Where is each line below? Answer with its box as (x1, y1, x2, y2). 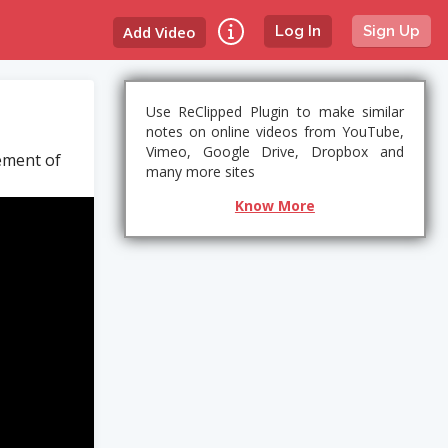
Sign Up (363, 22, 421, 40)
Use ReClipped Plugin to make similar (145, 102, 405, 121)
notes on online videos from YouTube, (145, 122, 405, 141)
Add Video (123, 22, 197, 42)
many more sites (145, 162, 255, 181)
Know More (234, 196, 315, 215)
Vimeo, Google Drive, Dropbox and (145, 142, 405, 161)
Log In (275, 22, 322, 40)
